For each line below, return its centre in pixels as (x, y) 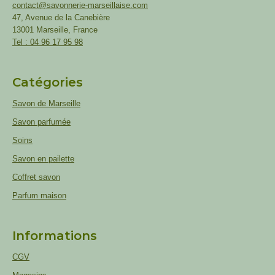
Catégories (48, 82)
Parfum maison (39, 196)
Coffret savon (36, 177)
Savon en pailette (43, 159)
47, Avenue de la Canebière (61, 17)
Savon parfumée (41, 122)
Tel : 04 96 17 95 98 (48, 42)
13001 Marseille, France (55, 30)
